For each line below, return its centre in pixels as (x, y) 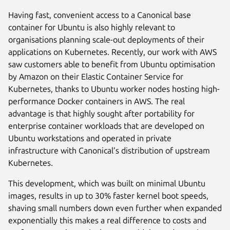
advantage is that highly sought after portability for (101, 114)
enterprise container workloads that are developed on (106, 126)
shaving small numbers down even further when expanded (115, 208)
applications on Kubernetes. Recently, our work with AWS (112, 52)
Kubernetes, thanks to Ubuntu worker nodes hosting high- (114, 89)
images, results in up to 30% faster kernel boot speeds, (108, 196)
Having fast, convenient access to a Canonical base (100, 15)
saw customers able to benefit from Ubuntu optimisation (112, 64)
